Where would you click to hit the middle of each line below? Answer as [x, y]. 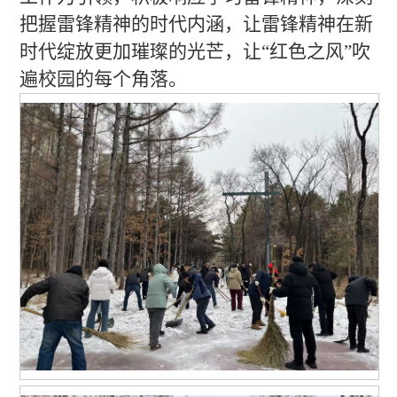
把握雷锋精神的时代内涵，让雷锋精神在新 [197, 23]
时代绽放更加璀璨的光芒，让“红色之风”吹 [195, 51]
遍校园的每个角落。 [104, 78]
